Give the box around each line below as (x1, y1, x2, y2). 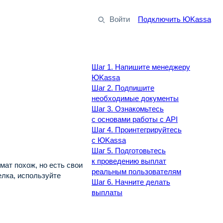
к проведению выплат (92, 157, 166, 165)
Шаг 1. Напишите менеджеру (92, 63, 190, 71)
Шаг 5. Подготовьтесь (92, 146, 166, 155)
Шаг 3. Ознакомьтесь (92, 105, 164, 113)
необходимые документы (92, 94, 179, 103)
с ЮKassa (92, 136, 126, 144)
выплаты (92, 188, 122, 197)
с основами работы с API (92, 115, 178, 123)
